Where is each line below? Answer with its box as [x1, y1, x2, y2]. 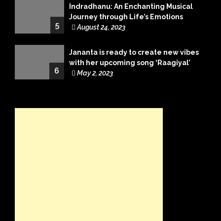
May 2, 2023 [75, 69, 113, 77]
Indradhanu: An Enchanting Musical [69, 2, 193, 11]
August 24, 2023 [75, 23, 125, 32]
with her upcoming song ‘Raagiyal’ [69, 59, 190, 67]
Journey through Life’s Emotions [69, 13, 183, 21]
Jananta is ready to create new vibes [69, 48, 199, 57]
